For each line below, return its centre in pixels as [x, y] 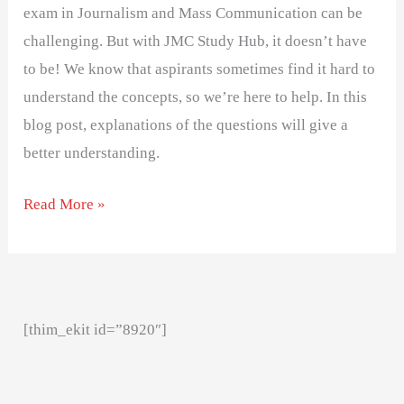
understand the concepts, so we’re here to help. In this [196, 97]
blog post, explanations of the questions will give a [186, 125]
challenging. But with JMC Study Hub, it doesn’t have [196, 41]
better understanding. [92, 153]
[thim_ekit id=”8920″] [96, 329]
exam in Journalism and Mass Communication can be [193, 14]
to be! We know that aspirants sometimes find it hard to [200, 69]
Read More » [65, 204]
